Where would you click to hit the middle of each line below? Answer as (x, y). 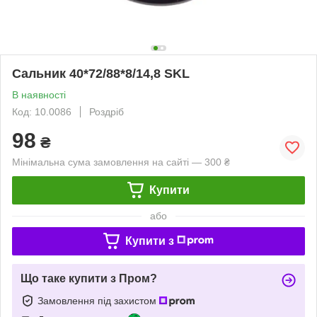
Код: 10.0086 (42, 111)
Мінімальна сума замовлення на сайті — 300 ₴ (121, 162)
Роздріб (106, 111)
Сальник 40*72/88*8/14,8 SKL (101, 73)
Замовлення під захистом (98, 300)
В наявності (39, 94)
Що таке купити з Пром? (89, 278)
